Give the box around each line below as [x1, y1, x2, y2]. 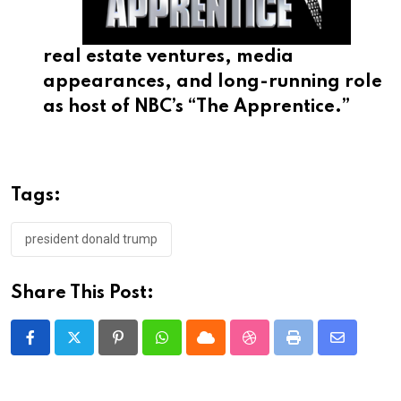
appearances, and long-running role [43, 73, 382, 91]
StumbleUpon [248, 339, 333, 357]
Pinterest [116, 339, 175, 357]
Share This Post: [11, 284, 154, 303]
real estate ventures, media [43, 47, 294, 66]
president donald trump [25, 231, 158, 246]
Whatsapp [160, 339, 224, 357]
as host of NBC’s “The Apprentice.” [43, 98, 350, 116]
